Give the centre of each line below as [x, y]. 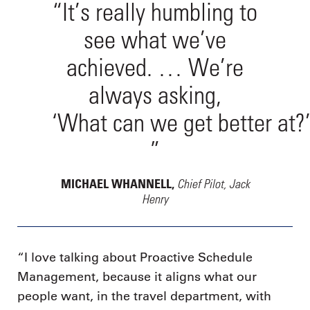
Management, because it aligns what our [137, 277]
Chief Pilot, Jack [213, 183]
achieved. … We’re [155, 67]
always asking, [155, 94]
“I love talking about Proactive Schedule [135, 257]
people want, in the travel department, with [144, 296]
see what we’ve [155, 39]
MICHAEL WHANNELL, [119, 183]
